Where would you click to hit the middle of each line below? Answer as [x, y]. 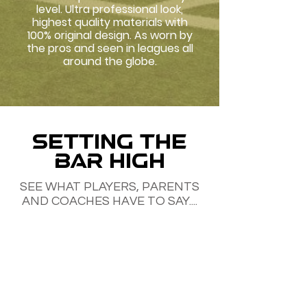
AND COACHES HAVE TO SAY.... [110, 201]
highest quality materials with [110, 22]
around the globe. [110, 61]
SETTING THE [110, 143]
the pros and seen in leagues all [110, 48]
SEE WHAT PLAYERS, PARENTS [110, 186]
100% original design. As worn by [110, 35]
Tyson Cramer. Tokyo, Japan [110, 283]
